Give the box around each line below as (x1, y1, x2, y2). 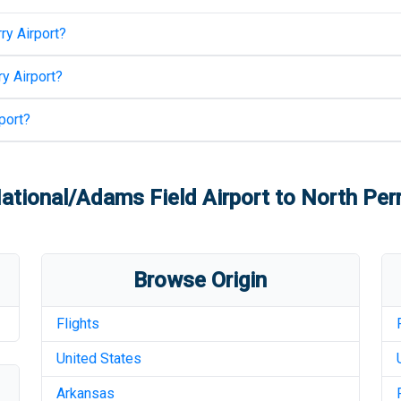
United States (55, 350, 141, 367)
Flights (55, 315, 99, 332)
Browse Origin (133, 268, 268, 293)
